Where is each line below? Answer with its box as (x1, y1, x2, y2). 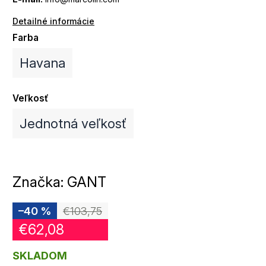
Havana (20, 55, 65, 71)
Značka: (12, 173, 67, 191)
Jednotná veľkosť (20, 115, 126, 131)
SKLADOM (12, 249, 67, 262)
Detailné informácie (12, 15, 94, 26)
